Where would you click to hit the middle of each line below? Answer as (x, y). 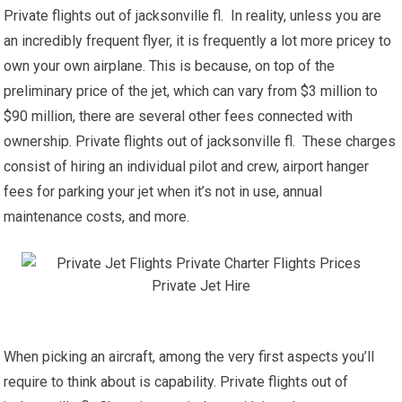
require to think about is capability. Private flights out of (176, 382)
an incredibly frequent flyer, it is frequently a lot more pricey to (198, 41)
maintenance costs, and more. (97, 217)
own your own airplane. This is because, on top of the (170, 66)
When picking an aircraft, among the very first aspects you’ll (189, 357)
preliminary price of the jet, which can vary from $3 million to (191, 91)
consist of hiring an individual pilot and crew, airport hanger (187, 166)
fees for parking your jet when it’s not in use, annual (163, 192)
